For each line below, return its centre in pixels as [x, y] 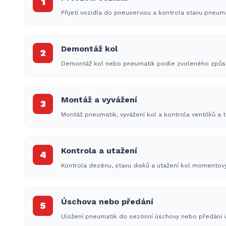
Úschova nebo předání [107, 202]
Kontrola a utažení [99, 151]
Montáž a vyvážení [99, 100]
